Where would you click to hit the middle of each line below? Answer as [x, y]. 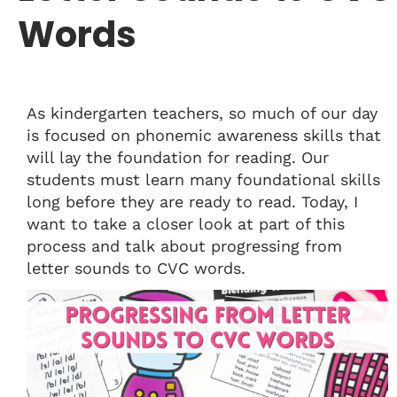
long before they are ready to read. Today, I [192, 202]
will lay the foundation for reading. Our [178, 158]
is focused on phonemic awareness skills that [204, 136]
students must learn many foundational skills [203, 180]
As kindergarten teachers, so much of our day [202, 113]
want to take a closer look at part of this [186, 224]
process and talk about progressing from [184, 246]
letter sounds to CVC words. [136, 269]
